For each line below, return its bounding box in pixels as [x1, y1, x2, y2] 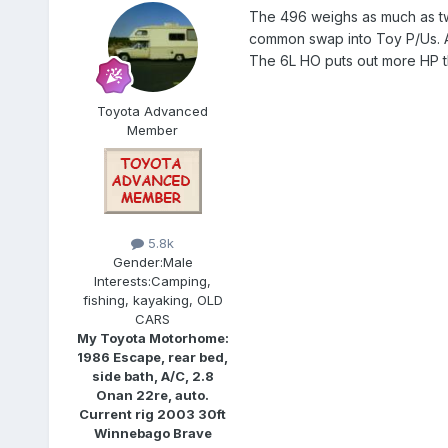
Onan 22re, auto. [96, 387, 210, 404]
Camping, [151, 273, 212, 290]
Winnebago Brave [93, 425, 212, 442]
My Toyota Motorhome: [76, 330, 229, 347]
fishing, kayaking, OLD [82, 292, 223, 309]
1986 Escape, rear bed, [77, 349, 229, 366]
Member [127, 122, 179, 139]
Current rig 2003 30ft [79, 406, 227, 423]
